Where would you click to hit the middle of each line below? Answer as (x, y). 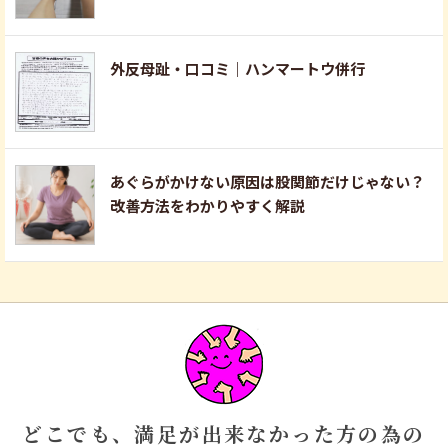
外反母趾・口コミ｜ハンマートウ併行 (237, 68)
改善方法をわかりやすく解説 (207, 205)
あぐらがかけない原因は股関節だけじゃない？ (267, 181)
